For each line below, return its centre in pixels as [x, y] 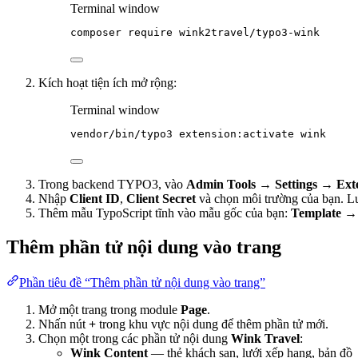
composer [96, 33]
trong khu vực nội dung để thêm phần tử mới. [212, 324]
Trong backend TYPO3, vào [112, 185]
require [150, 33]
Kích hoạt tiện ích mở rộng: [107, 83]
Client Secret [161, 199]
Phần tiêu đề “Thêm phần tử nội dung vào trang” [142, 283]
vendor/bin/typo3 [121, 134]
